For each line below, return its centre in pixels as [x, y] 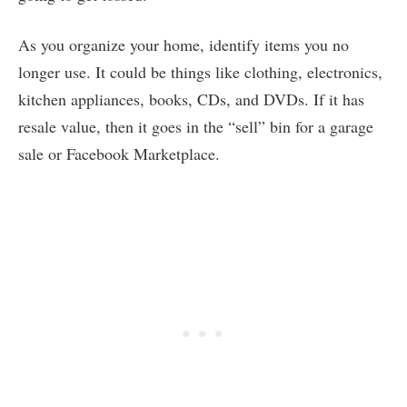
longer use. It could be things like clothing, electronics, [200, 71]
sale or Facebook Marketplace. [119, 153]
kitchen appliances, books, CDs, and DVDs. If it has [191, 99]
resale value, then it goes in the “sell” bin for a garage [196, 126]
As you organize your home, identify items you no [184, 44]
